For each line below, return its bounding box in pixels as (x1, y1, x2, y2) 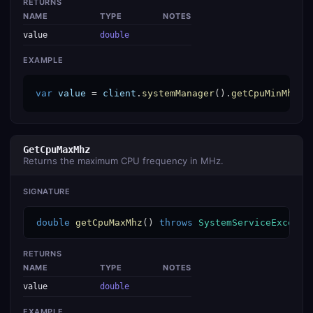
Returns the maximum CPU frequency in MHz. (23, 155, 224, 166)
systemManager (142, 88, 214, 99)
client (103, 88, 136, 99)
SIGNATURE (23, 187, 71, 196)
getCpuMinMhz (231, 88, 298, 99)
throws (159, 217, 193, 228)
